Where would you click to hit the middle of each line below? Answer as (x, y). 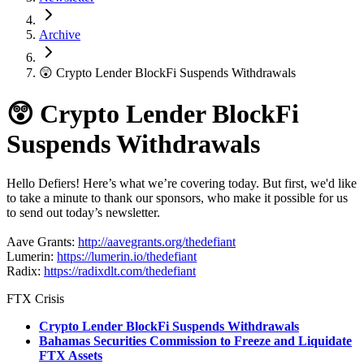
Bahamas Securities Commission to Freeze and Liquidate (195, 341)
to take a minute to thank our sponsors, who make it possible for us (177, 198)
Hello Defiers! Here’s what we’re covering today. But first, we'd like (182, 184)
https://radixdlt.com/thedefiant (120, 271)
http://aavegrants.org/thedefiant (157, 242)
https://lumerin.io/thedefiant (127, 257)
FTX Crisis (35, 299)
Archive (60, 35)
